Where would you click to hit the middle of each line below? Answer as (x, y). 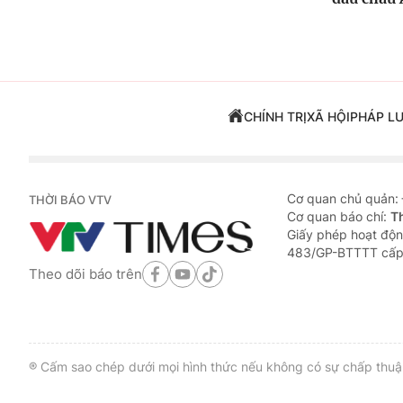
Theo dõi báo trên (85, 273)
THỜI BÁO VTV (70, 200)
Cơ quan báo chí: (339, 217)
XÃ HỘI (328, 117)
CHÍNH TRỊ (275, 117)
